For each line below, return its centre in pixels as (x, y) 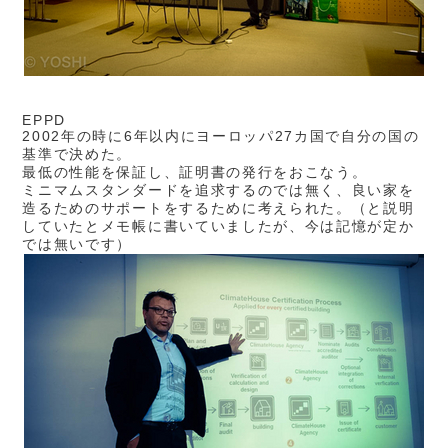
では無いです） (77, 244)
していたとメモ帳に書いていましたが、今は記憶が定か (218, 226)
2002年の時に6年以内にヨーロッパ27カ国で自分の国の (221, 136)
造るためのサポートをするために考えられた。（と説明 (218, 208)
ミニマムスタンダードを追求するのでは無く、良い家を (218, 190)
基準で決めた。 (77, 154)
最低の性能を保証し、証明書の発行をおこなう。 (195, 172)
